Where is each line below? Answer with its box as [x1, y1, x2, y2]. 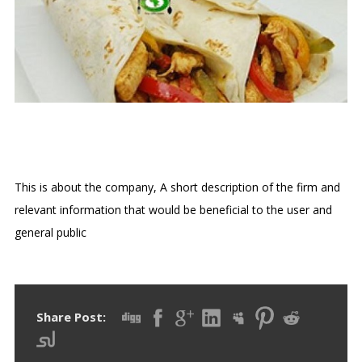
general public [15, 225, 86, 241]
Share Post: [36, 309, 106, 326]
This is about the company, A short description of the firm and [15, 179, 340, 196]
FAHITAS [15, 130, 113, 158]
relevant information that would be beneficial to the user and [15, 202, 332, 218]
